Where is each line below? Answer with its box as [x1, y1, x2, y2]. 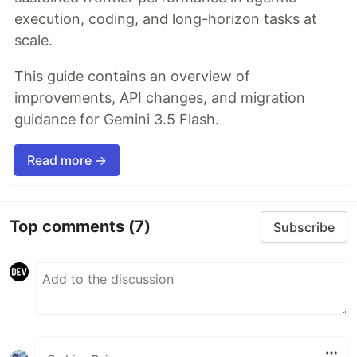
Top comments [10, 217, 128, 237]
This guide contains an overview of [14, 67, 250, 84]
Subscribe [273, 218, 335, 235]
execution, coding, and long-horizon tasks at [14, 10, 317, 27]
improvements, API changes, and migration [14, 88, 305, 106]
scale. [14, 31, 53, 49]
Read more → [27, 151, 107, 168]
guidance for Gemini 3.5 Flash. [14, 110, 219, 127]
